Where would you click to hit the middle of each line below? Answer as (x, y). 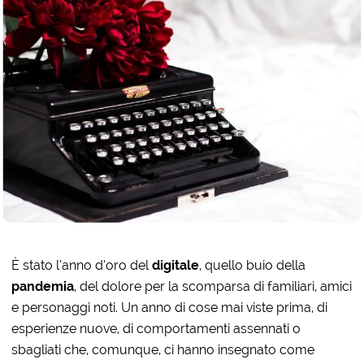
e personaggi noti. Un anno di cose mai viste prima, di (170, 307)
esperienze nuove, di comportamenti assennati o (156, 328)
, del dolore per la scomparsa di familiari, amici (213, 286)
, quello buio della (253, 265)
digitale (176, 265)
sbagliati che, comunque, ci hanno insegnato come (163, 349)
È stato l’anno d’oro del (82, 265)
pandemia (43, 286)
